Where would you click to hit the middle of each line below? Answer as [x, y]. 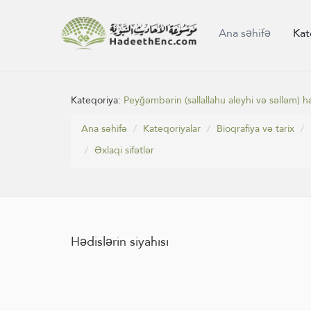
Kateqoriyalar [172, 128]
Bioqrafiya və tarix [255, 128]
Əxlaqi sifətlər [124, 150]
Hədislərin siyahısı [120, 241]
